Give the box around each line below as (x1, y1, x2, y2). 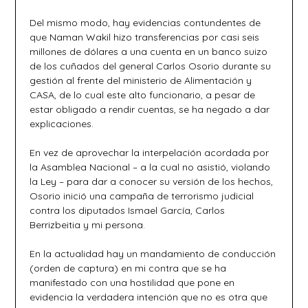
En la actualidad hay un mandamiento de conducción (30, 247, 276, 260)
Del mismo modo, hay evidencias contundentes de (30, 16, 261, 29)
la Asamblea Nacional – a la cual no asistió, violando (30, 161, 271, 173)
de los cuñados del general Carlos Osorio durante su (30, 60, 272, 72)
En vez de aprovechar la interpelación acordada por (30, 146, 269, 159)
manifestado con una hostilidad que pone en (30, 276, 235, 289)
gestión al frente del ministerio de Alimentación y (30, 74, 252, 87)
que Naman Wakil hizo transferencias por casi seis (30, 31, 260, 43)
